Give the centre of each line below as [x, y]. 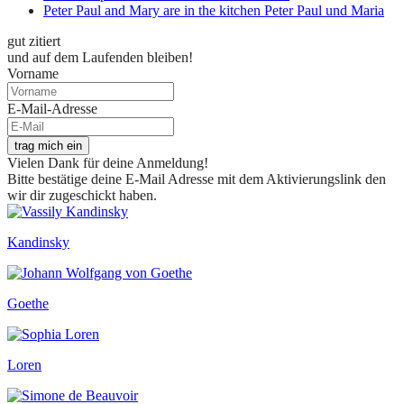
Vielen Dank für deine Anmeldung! [108, 162]
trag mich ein [48, 145]
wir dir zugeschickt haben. [82, 195]
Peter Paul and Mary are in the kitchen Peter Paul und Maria [214, 10]
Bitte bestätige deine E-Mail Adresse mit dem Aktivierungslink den [197, 179]
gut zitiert [34, 41]
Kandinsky [38, 242]
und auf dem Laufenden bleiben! [100, 57]
